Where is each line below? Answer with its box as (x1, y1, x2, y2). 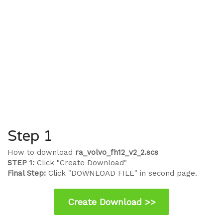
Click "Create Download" (34, 158, 127, 167)
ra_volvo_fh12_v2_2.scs (75, 148, 158, 157)
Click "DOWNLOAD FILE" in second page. (46, 169, 197, 178)
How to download (7, 148, 75, 157)
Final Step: (7, 169, 46, 178)
